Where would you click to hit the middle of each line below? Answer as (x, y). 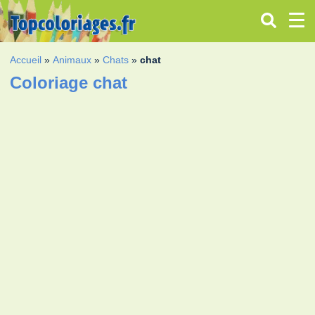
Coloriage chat (69, 82)
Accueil (26, 59)
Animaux (72, 59)
